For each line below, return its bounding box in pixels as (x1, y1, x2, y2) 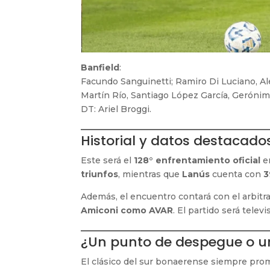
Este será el (81, 154, 134, 166)
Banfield (81, 61, 120, 73)
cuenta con (210, 168, 264, 180)
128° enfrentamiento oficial (134, 154, 261, 166)
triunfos (81, 168, 119, 180)
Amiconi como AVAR (81, 204, 174, 216)
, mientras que (118, 168, 183, 180)
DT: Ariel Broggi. (81, 103, 152, 115)
